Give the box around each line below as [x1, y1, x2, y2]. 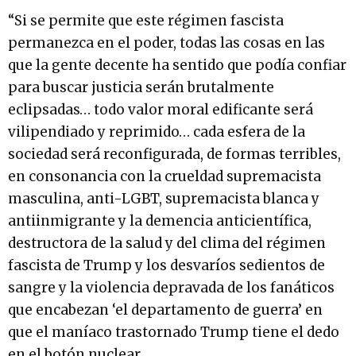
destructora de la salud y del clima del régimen [8, 234, 326, 252]
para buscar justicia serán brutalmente [8, 79, 274, 96]
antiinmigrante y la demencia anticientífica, [8, 212, 311, 230]
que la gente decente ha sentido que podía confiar [8, 56, 346, 74]
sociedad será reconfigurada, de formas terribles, [8, 145, 341, 163]
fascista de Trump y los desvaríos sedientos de [8, 257, 325, 274]
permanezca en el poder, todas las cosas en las [8, 34, 325, 52]
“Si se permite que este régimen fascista [8, 12, 284, 29]
